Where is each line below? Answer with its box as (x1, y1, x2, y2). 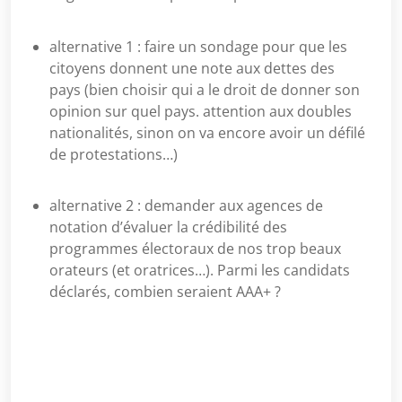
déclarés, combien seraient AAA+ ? (49, 282, 281, 301)
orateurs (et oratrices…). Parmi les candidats (49, 260, 350, 280)
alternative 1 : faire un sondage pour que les (49, 37, 347, 57)
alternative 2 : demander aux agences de (49, 196, 323, 215)
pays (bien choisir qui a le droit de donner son (49, 80, 360, 100)
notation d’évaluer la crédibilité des (49, 217, 287, 237)
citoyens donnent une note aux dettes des (49, 58, 335, 78)
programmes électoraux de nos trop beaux (49, 239, 341, 258)
